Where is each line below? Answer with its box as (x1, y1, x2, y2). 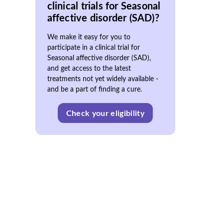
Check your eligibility (66, 110, 144, 117)
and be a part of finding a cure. (47, 86, 142, 93)
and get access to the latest (47, 65, 131, 72)
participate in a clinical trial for (47, 44, 140, 51)
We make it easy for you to (47, 34, 130, 41)
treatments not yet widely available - (47, 76, 158, 83)
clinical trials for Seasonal (47, 1, 161, 11)
